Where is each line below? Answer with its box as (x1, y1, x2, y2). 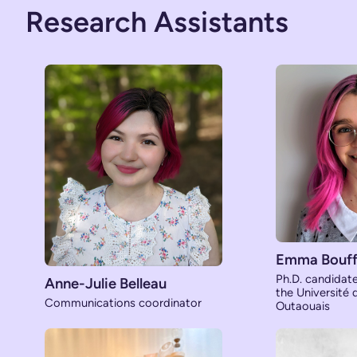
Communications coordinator (45, 296, 202, 311)
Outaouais (275, 298, 330, 313)
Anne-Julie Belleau (45, 275, 167, 293)
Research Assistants (25, 5, 288, 40)
